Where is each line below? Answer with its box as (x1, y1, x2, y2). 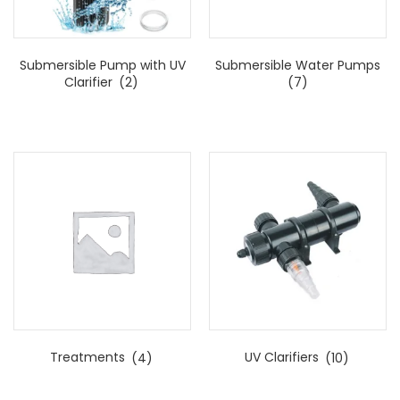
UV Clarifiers (244, 348, 322, 367)
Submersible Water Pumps (215, 55, 380, 74)
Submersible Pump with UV (19, 55, 186, 74)
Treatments (49, 348, 129, 367)
